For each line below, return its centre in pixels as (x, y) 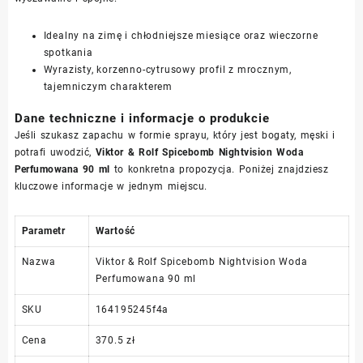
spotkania (68, 52)
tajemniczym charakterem (108, 86)
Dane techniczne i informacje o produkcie (142, 118)
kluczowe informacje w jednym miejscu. (111, 186)
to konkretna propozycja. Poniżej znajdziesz (219, 169)
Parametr (43, 231)
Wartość (115, 231)
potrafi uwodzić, (55, 152)
